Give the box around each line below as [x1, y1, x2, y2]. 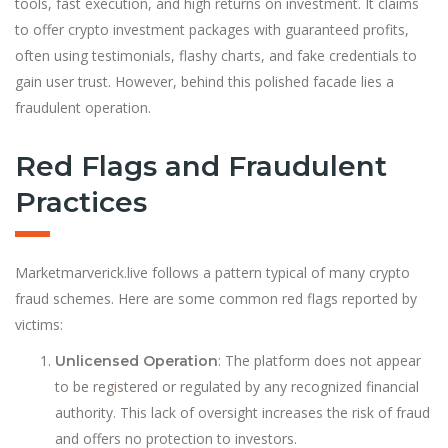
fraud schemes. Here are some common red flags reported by [15, 288, 417, 308]
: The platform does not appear [218, 350, 421, 370]
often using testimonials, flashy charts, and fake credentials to [15, 45, 417, 65]
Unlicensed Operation [55, 351, 218, 370]
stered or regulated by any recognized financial [117, 376, 419, 396]
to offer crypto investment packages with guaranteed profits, [15, 19, 409, 39]
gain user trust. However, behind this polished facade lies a [15, 71, 394, 91]
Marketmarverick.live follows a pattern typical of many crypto [15, 262, 410, 282]
